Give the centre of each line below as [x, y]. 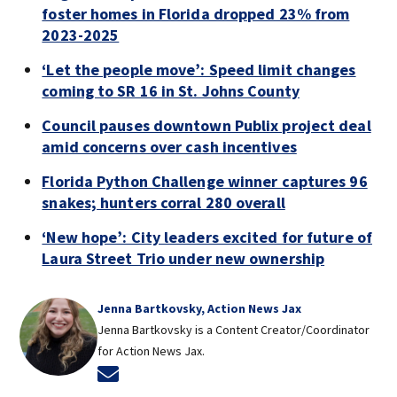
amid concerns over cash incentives [169, 146]
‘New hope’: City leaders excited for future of [207, 237]
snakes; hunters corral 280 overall [163, 202]
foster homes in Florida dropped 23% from [196, 13]
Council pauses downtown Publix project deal [206, 125]
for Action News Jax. [152, 350]
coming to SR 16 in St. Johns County [171, 90]
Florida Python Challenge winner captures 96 [205, 181]
